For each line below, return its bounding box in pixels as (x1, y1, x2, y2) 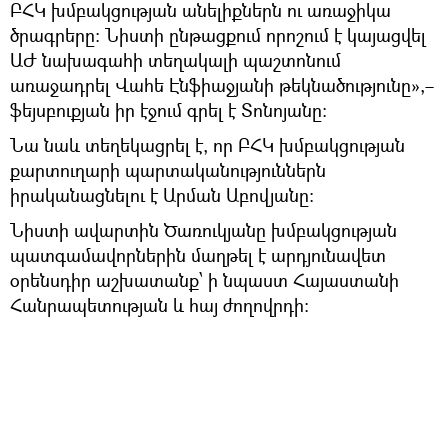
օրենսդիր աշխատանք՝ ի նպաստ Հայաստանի (10, 267, 399, 292)
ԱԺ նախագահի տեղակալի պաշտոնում (10, 47, 341, 72)
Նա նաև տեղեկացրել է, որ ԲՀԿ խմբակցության (10, 132, 405, 157)
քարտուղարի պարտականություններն (10, 157, 326, 182)
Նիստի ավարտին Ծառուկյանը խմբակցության (10, 217, 397, 242)
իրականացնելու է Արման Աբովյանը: (10, 182, 314, 207)
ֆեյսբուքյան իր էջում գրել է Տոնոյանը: (10, 97, 327, 122)
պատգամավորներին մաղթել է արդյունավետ (10, 242, 386, 267)
